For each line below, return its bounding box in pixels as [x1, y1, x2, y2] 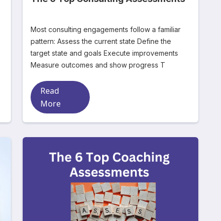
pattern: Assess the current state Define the [31, 37, 57, 45]
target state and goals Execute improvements [31, 49, 104, 57]
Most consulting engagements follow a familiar [31, 25, 181, 34]
